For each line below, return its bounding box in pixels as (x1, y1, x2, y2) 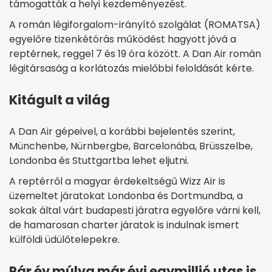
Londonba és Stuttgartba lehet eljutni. (9, 153, 189, 168)
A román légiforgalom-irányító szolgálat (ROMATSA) (9, 17, 260, 32)
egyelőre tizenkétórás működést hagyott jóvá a (9, 32, 236, 46)
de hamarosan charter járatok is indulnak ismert (9, 217, 239, 232)
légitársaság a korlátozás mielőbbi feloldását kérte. (9, 61, 254, 75)
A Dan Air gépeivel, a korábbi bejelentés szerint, (9, 124, 235, 138)
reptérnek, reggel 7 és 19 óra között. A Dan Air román (9, 46, 261, 61)
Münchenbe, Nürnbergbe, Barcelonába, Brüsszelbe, (9, 138, 253, 153)
